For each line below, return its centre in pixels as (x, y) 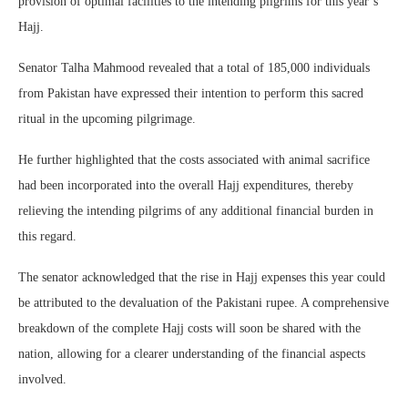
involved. (42, 380)
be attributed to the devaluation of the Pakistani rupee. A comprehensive (204, 303)
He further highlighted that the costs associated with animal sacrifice (194, 160)
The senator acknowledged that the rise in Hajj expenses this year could (202, 278)
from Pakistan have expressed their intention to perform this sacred (191, 94)
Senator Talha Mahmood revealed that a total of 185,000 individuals (194, 68)
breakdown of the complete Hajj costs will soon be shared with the (189, 329)
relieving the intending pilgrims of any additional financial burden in (196, 211)
